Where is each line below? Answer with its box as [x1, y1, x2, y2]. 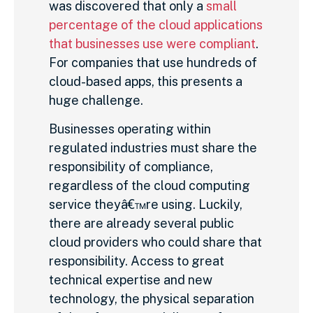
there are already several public [49, 216, 234, 231]
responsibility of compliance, [49, 159, 213, 175]
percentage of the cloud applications [49, 17, 263, 32]
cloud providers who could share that [49, 235, 262, 250]
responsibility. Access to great [49, 254, 224, 269]
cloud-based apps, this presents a [49, 73, 242, 89]
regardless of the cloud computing [49, 178, 250, 194]
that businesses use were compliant [49, 36, 256, 51]
